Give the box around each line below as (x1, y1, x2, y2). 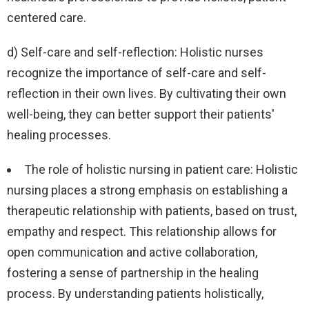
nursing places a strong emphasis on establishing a (7, 183, 288, 198)
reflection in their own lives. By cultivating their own (7, 86, 286, 101)
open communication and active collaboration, (7, 245, 257, 260)
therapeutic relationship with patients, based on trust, (7, 203, 297, 219)
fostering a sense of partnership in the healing (7, 266, 259, 281)
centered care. (7, 10, 86, 26)
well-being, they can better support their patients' (7, 107, 275, 122)
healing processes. (7, 128, 111, 143)
